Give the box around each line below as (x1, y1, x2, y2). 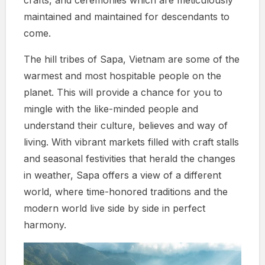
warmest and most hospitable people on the (24, 69, 221, 82)
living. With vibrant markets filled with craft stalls (24, 135, 239, 148)
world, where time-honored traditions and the (24, 185, 228, 198)
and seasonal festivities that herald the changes (24, 152, 235, 164)
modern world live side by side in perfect (24, 202, 205, 214)
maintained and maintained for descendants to (24, 10, 230, 22)
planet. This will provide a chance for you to (24, 86, 222, 98)
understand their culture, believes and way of (24, 119, 228, 131)
